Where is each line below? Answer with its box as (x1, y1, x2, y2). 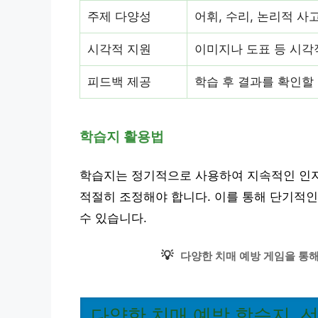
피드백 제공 (87, 75, 151, 89)
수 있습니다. (79, 211, 147, 225)
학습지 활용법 (79, 129, 164, 144)
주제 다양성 (87, 9, 151, 23)
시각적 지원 (87, 42, 151, 56)
